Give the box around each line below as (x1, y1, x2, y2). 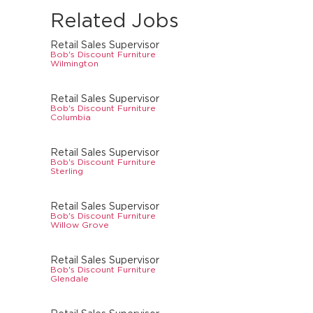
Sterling (50, 166, 83, 176)
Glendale (50, 274, 89, 284)
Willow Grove (50, 220, 109, 230)
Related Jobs (50, 10, 179, 31)
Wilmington (50, 59, 99, 68)
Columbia (50, 112, 91, 122)
